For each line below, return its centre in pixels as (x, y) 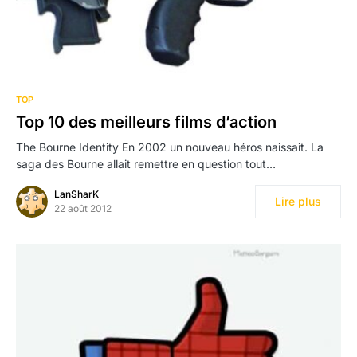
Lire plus (298, 201)
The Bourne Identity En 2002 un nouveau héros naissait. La (170, 147)
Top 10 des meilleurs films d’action (146, 122)
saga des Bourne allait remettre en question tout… (146, 163)
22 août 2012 (83, 208)
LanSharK (76, 194)
